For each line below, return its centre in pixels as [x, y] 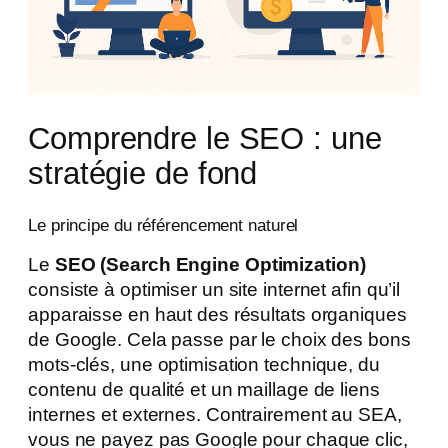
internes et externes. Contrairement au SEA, [215, 414]
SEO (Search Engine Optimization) [210, 264]
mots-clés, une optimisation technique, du [204, 364]
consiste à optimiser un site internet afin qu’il [214, 289]
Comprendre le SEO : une [205, 138]
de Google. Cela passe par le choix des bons [219, 339]
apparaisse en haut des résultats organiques [217, 314]
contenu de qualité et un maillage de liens [204, 389]
